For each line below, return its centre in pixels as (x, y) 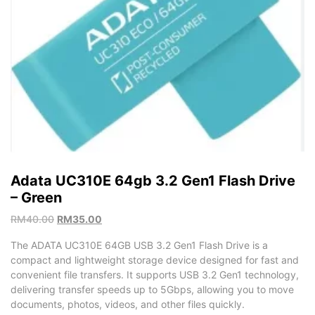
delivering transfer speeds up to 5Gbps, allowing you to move (152, 290)
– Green (36, 198)
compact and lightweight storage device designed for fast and (155, 260)
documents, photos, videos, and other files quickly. (128, 304)
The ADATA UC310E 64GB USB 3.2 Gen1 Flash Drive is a (139, 245)
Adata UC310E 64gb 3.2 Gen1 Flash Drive (153, 181)
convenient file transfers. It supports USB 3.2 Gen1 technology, (155, 275)
